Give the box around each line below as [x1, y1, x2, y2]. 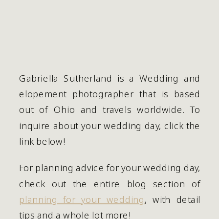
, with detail [144, 193, 201, 205]
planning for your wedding [19, 193, 145, 205]
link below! [19, 134, 66, 147]
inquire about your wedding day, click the [19, 119, 201, 131]
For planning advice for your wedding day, [19, 161, 201, 174]
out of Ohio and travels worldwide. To [19, 103, 201, 116]
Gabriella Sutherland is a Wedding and [19, 71, 201, 84]
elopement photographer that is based [19, 87, 201, 100]
